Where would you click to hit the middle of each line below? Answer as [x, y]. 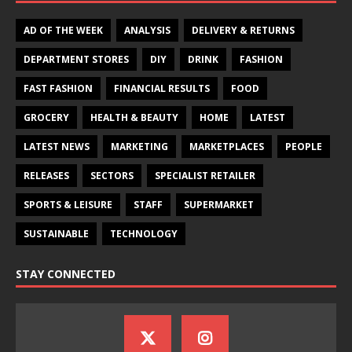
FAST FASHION [58, 89]
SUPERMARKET [219, 205]
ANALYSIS [147, 31]
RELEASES [46, 176]
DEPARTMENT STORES [76, 60]
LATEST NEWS [57, 147]
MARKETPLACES [227, 147]
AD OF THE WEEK [63, 31]
